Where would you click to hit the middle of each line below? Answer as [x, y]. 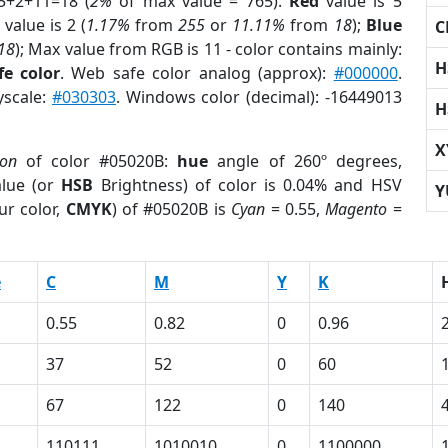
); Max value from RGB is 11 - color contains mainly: [208, 49]
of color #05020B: [97, 161]
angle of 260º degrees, [305, 161]
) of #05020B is [171, 209]
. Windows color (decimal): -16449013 [258, 97]
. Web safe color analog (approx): [197, 73]
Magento [356, 209]
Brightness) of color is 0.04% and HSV [247, 185]
